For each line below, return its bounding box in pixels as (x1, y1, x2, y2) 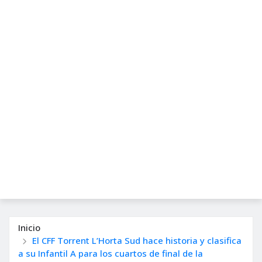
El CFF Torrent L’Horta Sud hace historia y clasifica (32, 234, 242, 246)
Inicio (18, 221, 40, 233)
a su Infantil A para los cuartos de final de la (18, 247, 203, 259)
